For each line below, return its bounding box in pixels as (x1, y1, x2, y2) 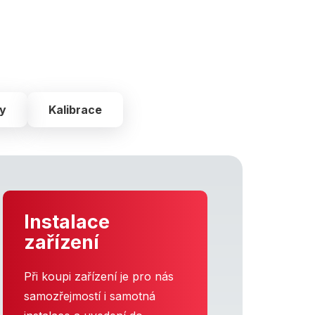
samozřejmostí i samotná (24, 288, 156, 303)
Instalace (24, 210, 110, 233)
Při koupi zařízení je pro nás (24, 269, 174, 283)
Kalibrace (49, 102, 102, 117)
